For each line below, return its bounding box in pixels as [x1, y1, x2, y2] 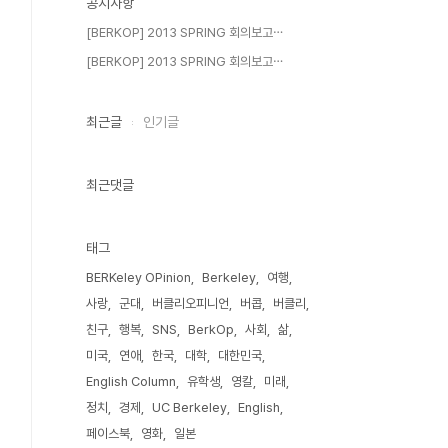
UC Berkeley [152, 400, 227, 415]
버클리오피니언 [152, 296, 229, 311]
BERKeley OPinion [86, 270, 191, 285]
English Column [86, 374, 176, 389]
